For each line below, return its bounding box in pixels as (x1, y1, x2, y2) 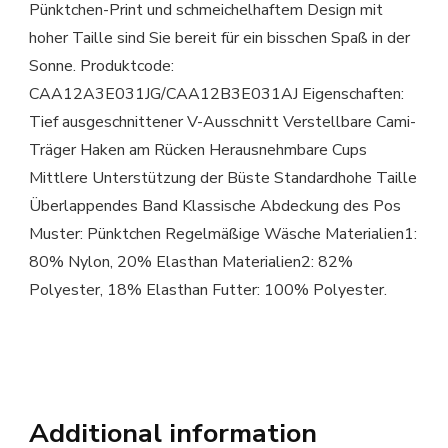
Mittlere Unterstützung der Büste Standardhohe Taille (29, 167, 417, 190)
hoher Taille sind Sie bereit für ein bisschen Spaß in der (29, 27, 410, 50)
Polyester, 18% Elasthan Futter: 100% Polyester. (29, 279, 387, 302)
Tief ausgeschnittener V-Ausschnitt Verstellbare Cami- (29, 111, 416, 134)
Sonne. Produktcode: (29, 55, 174, 78)
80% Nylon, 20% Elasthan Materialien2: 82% (29, 251, 353, 274)
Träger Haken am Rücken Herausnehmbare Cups (29, 139, 367, 162)
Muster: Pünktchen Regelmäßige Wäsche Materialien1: (29, 223, 417, 246)
